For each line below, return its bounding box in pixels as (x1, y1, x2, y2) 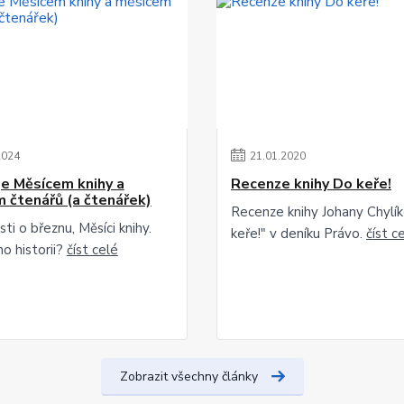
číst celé (66, 241, 118, 259)
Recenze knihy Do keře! (231, 174, 391, 194)
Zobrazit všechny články (119, 368, 258, 385)
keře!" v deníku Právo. (231, 225, 366, 243)
